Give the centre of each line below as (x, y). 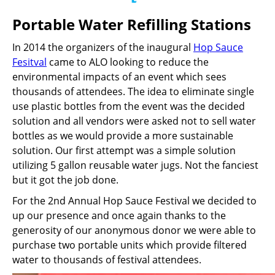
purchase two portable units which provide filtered (130, 245)
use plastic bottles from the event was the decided (129, 106)
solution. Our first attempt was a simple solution (124, 150)
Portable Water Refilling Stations (132, 24)
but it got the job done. (65, 180)
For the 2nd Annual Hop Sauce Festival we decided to (134, 201)
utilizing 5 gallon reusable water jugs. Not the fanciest (135, 165)
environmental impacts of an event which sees (119, 77)
